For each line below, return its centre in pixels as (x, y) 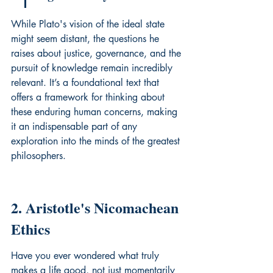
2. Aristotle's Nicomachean (97, 207)
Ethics (30, 229)
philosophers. (38, 156)
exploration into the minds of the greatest (97, 141)
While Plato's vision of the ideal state (89, 24)
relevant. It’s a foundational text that (87, 83)
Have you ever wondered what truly (87, 256)
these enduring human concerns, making (96, 112)
